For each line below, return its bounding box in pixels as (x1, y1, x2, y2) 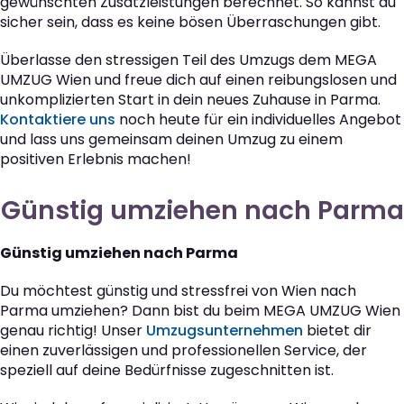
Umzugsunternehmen (146, 320, 303, 342)
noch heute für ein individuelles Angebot (115, 109, 401, 131)
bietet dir (303, 320, 372, 342)
